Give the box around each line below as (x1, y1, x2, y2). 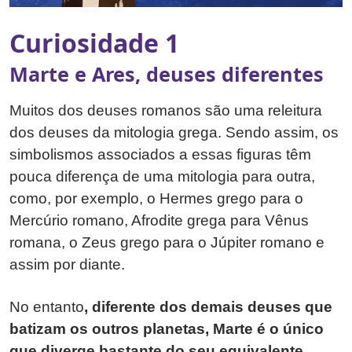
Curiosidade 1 (9, 26, 179, 60)
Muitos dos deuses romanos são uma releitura (9, 102, 322, 119)
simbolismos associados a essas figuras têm (9, 146, 311, 163)
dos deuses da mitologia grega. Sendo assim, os (9, 124, 339, 141)
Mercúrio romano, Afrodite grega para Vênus (9, 212, 309, 229)
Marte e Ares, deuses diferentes (9, 60, 324, 88)
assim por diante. (9, 256, 129, 273)
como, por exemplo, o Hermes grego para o (9, 190, 303, 207)
